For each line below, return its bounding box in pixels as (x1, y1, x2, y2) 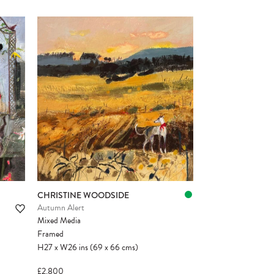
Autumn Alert (37, 201, 84, 214)
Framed (37, 227, 64, 240)
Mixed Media (37, 213, 81, 227)
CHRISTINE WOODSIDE (37, 188, 129, 201)
